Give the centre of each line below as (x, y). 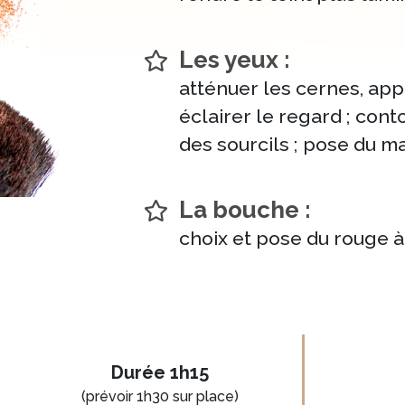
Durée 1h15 (160, 372)
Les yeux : (235, 60)
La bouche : (245, 210)
